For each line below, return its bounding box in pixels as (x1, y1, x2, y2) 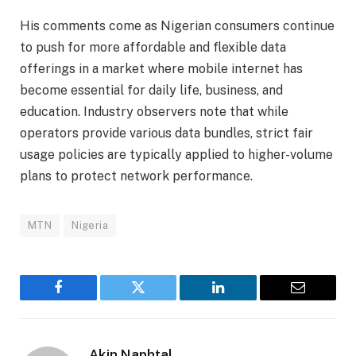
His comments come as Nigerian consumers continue (20, 18, 335, 34)
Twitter (137, 292, 179, 307)
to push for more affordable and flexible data (20, 40, 286, 56)
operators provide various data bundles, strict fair (20, 126, 313, 141)
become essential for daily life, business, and (20, 83, 283, 99)
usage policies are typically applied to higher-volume (20, 147, 333, 163)
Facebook (56, 292, 113, 307)
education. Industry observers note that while (20, 104, 288, 120)
